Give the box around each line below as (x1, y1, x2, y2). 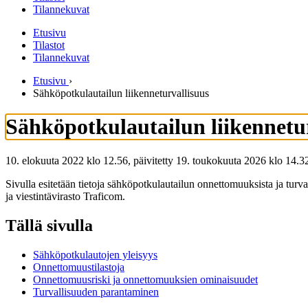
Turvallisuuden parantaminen (33, 285, 159, 298)
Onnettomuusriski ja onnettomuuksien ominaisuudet (33, 273, 258, 285)
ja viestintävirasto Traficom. (5, 190, 125, 202)
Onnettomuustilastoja (33, 261, 124, 273)
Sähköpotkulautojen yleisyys (33, 248, 157, 261)
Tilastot (33, 39, 65, 51)
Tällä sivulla (5, 216, 93, 234)
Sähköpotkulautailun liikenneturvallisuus (33, 87, 209, 99)
